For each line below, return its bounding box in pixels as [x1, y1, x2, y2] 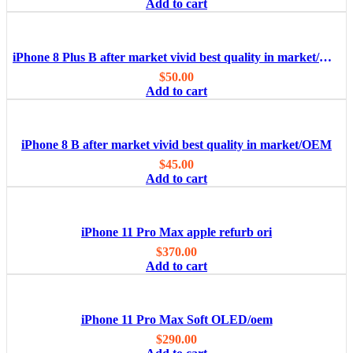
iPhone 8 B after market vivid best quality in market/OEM [21, 138, 332, 152]
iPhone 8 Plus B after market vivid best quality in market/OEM [319, 50, 332, 65]
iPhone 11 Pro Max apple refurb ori [81, 225, 272, 240]
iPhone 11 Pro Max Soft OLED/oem [80, 313, 273, 327]
